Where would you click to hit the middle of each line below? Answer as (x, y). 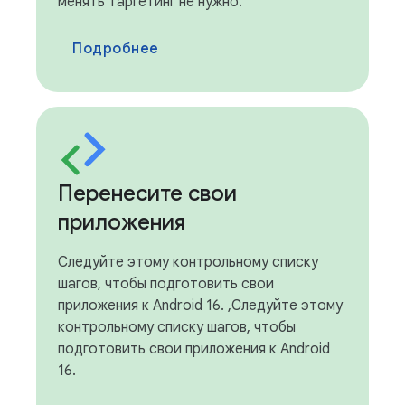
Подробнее (116, 48)
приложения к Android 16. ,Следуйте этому (200, 305)
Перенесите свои (147, 193)
